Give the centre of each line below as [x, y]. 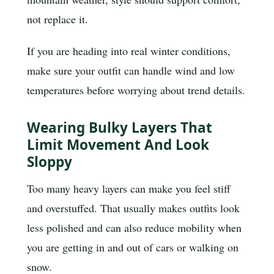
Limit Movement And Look [118, 145]
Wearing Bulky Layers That [120, 128]
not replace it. [57, 19]
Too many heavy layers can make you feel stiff [129, 188]
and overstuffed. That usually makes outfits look [133, 208]
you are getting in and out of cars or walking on [133, 247]
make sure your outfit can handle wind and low [131, 70]
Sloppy [50, 162]
